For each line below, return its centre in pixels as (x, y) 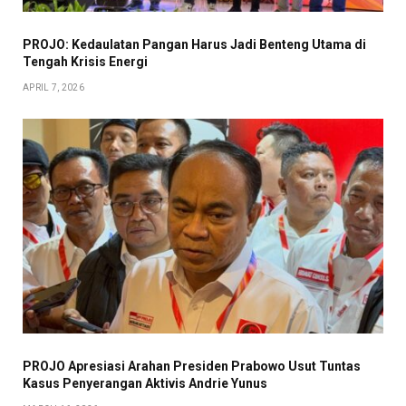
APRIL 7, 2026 (53, 88)
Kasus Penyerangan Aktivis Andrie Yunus (145, 384)
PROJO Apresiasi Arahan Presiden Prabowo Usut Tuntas (192, 367)
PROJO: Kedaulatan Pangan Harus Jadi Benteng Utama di (194, 45)
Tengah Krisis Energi (85, 62)
